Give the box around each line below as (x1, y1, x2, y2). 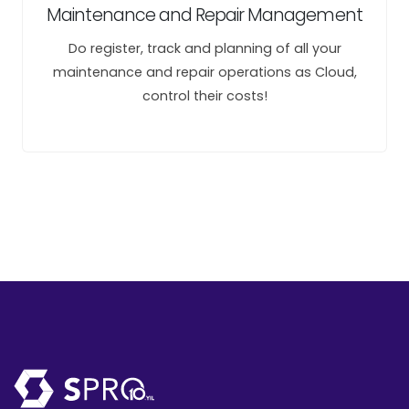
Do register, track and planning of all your (68, 39, 341, 58)
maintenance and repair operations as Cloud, (52, 63, 357, 81)
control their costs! (142, 87, 267, 105)
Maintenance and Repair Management (47, 3, 362, 27)
